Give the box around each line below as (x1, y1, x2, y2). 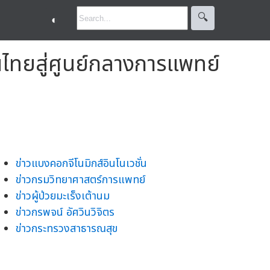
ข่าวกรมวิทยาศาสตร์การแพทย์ (16, 171, 145, 188)
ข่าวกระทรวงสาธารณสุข (16, 220, 118, 237)
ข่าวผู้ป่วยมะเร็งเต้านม (16, 187, 110, 204)
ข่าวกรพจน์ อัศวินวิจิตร (16, 204, 115, 221)
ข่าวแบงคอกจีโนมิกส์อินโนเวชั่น (16, 155, 147, 172)
